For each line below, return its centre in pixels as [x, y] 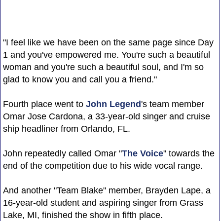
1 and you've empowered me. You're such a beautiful [106, 55]
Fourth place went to [44, 104]
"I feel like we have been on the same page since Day [108, 42]
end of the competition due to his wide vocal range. [103, 166]
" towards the [189, 153]
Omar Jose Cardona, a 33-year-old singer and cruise [106, 116]
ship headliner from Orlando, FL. [66, 129]
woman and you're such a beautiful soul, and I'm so [103, 67]
